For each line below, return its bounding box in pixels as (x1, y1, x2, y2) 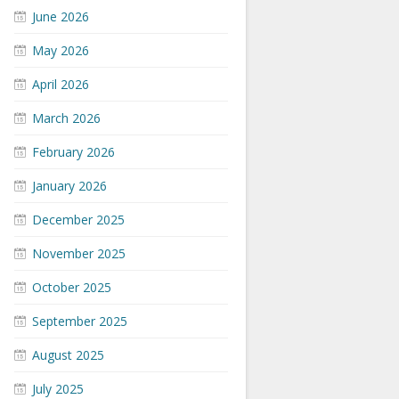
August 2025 (32, 346, 104, 363)
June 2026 (32, 8, 89, 25)
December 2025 (32, 211, 125, 228)
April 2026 (32, 76, 89, 93)
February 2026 (32, 143, 115, 160)
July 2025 (32, 380, 84, 397)
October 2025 (32, 279, 111, 296)
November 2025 (32, 245, 126, 262)
